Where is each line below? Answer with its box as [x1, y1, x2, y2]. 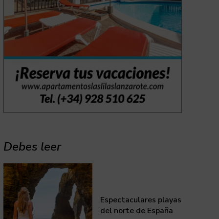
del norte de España [100, 205, 174, 217]
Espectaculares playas [100, 195, 182, 206]
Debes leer [3, 138, 61, 154]
